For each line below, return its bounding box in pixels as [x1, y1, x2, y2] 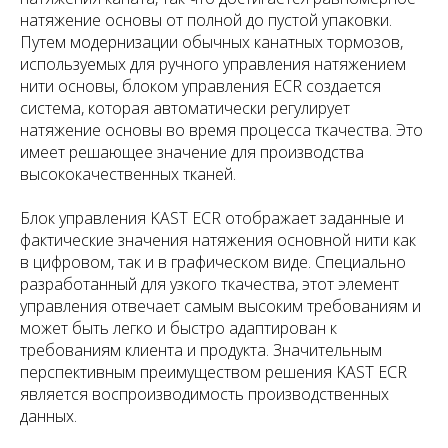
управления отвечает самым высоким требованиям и [20, 294, 421, 317]
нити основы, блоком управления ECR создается [20, 74, 381, 97]
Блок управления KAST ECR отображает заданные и [20, 206, 404, 229]
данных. [20, 404, 77, 427]
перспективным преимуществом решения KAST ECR [20, 360, 407, 383]
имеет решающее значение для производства [20, 140, 364, 163]
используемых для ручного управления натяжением [20, 52, 406, 75]
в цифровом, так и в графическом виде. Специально [20, 250, 406, 273]
